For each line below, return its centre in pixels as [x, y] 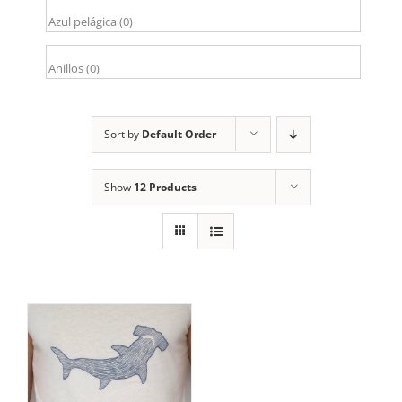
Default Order [179, 135]
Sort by [122, 135]
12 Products [165, 188]
